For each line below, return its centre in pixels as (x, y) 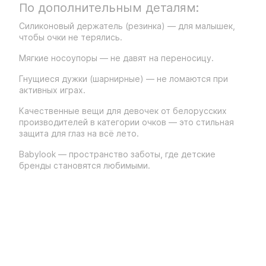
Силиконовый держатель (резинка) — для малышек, (127, 26)
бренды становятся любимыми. (85, 165)
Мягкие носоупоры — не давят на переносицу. (116, 58)
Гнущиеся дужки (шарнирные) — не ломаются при (123, 79)
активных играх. (52, 90)
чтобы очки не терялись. (71, 37)
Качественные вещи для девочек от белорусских (123, 111)
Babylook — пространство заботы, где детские (117, 154)
